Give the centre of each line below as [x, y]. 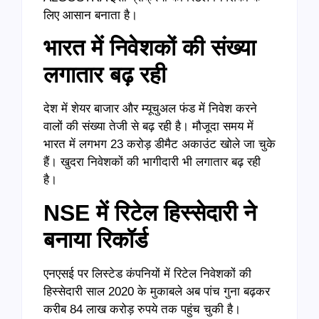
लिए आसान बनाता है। [90, 16]
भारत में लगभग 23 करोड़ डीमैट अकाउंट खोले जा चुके [159, 145]
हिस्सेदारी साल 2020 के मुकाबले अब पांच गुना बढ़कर [157, 291]
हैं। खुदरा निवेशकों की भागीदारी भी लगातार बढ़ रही [152, 162]
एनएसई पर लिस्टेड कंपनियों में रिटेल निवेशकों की [147, 273]
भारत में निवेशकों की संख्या [150, 48]
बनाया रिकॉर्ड [96, 240]
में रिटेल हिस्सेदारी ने [173, 213]
